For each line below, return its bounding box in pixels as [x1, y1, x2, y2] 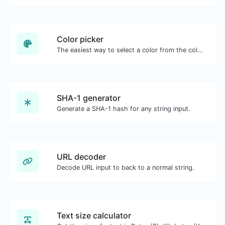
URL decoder [57, 151, 106, 162]
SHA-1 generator [57, 92, 121, 103]
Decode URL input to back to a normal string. [57, 163, 194, 171]
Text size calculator [57, 210, 131, 220]
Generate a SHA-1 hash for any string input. [57, 104, 190, 113]
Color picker [57, 34, 103, 44]
